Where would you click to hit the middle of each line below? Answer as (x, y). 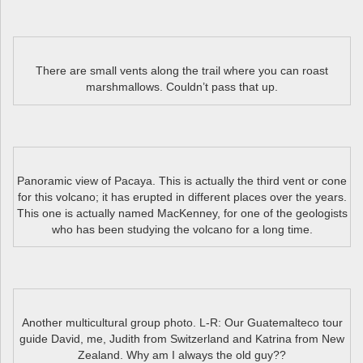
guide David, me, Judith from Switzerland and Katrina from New (182, 339)
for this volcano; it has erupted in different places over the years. (182, 196)
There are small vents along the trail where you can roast (182, 71)
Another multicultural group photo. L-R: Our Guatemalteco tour (182, 323)
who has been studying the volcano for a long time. (182, 229)
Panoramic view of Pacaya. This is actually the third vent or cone (182, 180)
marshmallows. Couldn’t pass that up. (182, 87)
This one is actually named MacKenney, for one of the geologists (182, 213)
